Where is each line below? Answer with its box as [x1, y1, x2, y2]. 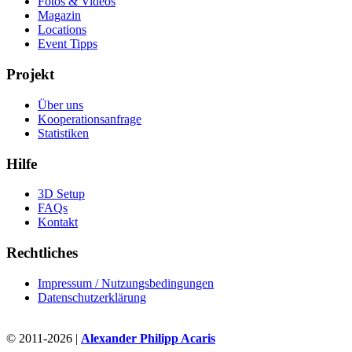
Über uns [38, 97, 83, 112]
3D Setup [38, 187, 85, 201]
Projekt [6, 66, 54, 83]
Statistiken [38, 126, 89, 140]
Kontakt [38, 215, 78, 229]
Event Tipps [38, 37, 97, 51]
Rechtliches [6, 244, 78, 261]
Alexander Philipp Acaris [81, 331, 215, 345]
